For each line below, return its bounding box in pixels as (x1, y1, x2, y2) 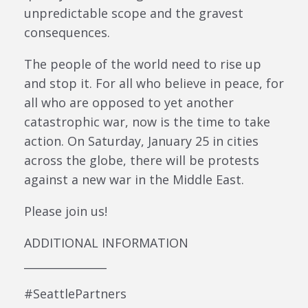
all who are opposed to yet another (24, 93, 234, 111)
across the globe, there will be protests (24, 151, 259, 168)
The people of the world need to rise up (24, 55, 261, 72)
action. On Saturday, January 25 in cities (24, 132, 258, 149)
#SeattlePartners (24, 285, 126, 302)
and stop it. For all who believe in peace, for (24, 74, 284, 91)
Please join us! (24, 202, 107, 219)
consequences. (24, 23, 110, 41)
